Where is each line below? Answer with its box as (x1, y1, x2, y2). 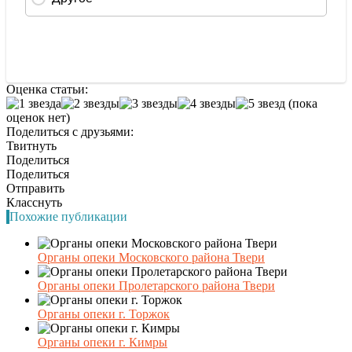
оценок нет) (6, 110, 70, 124)
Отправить (6, 181, 64, 195)
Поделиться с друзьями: (6, 124, 134, 138)
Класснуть (6, 195, 62, 209)
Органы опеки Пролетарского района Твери (38, 278, 275, 292)
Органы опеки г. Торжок (38, 306, 170, 321)
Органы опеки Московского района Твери (38, 250, 265, 264)
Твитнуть (6, 138, 57, 152)
